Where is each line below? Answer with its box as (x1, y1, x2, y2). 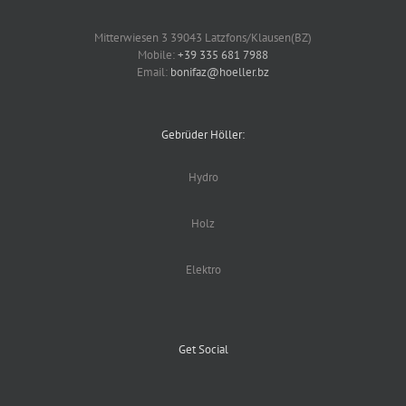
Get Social (178, 342, 228, 357)
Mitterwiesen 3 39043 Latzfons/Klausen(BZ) (94, 30, 312, 45)
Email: (137, 64, 170, 80)
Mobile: (138, 47, 178, 63)
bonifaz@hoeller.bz (170, 64, 269, 80)
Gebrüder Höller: (161, 127, 245, 142)
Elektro (185, 262, 221, 277)
